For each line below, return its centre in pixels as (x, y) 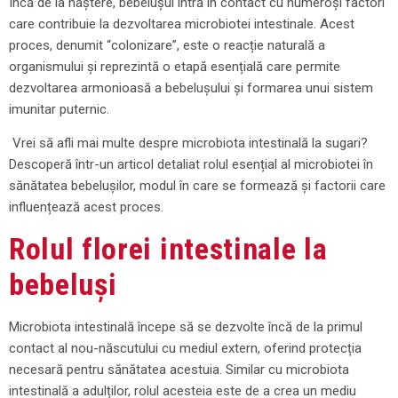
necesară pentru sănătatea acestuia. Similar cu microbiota (179, 369)
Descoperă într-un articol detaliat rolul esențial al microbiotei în (191, 165)
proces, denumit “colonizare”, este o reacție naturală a (167, 45)
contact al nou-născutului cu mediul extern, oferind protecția (185, 348)
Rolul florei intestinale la (168, 248)
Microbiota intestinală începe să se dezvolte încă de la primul (186, 326)
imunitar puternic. (59, 109)
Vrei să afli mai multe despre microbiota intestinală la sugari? (188, 143)
